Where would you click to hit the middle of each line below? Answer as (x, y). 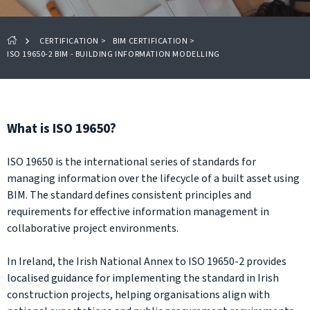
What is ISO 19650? (62, 129)
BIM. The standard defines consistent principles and (129, 195)
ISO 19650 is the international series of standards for (131, 162)
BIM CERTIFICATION (151, 41)
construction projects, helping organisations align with (138, 295)
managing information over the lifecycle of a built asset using (153, 179)
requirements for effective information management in (138, 212)
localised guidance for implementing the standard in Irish (143, 278)
